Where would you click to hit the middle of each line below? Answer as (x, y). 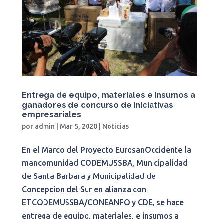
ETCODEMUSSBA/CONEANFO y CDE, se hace (103, 203)
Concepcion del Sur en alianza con (84, 189)
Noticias (115, 126)
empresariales (51, 115)
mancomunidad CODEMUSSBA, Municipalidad (105, 163)
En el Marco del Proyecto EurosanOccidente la (106, 150)
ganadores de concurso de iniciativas (97, 105)
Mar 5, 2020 (78, 126)
